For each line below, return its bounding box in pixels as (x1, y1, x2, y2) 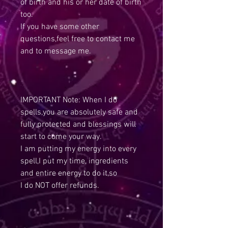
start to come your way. (20, 132, 102, 142)
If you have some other (20, 22, 99, 32)
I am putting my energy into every (20, 144, 136, 154)
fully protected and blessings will (20, 120, 136, 130)
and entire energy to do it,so (20, 168, 117, 179)
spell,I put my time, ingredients (20, 156, 128, 166)
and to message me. (20, 46, 91, 56)
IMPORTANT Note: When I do (20, 95, 117, 105)
